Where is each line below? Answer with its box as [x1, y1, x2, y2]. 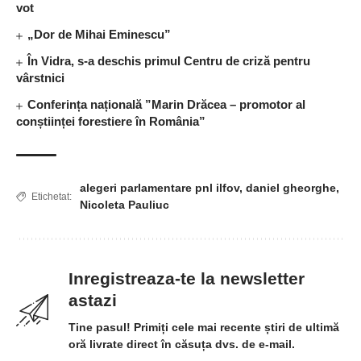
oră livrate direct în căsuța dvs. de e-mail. [68, 338, 295, 351]
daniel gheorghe [246, 181, 336, 195]
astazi [68, 291, 117, 310]
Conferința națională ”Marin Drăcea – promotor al [27, 98, 306, 112]
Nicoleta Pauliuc [80, 198, 169, 212]
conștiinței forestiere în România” [16, 114, 205, 129]
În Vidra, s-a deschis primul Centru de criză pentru [27, 54, 311, 68]
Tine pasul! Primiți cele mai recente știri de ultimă [68, 321, 339, 334]
